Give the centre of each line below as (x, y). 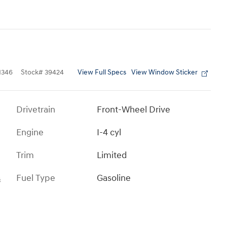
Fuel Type (36, 178)
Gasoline (114, 178)
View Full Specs (102, 72)
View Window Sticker (164, 72)
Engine (30, 132)
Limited (112, 155)
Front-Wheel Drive (134, 109)
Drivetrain (36, 109)
